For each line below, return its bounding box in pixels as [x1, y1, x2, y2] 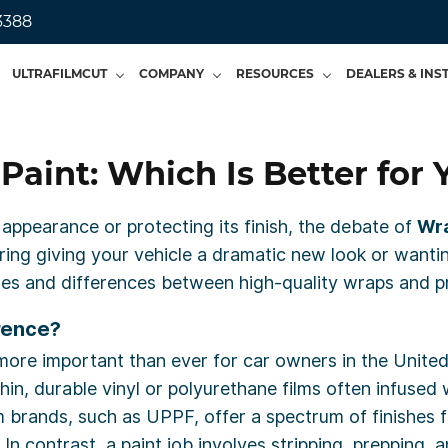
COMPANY [139, 66, 204, 81]
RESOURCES [236, 66, 314, 81]
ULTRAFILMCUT [12, 66, 107, 81]
